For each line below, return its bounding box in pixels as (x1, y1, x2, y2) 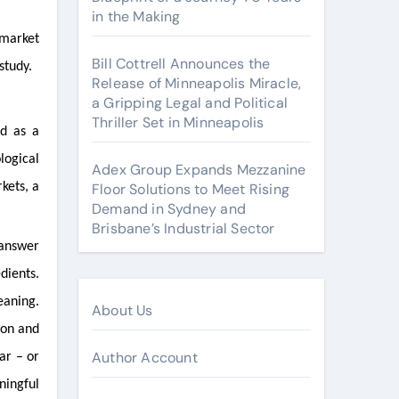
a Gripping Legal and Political (92, 94, 288, 112)
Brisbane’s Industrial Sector (92, 219, 275, 238)
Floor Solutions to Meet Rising (92, 180, 289, 199)
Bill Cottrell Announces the (92, 54, 271, 73)
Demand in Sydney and (92, 199, 246, 218)
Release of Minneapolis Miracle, (92, 74, 302, 93)
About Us (92, 301, 153, 320)
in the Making (92, 7, 181, 26)
